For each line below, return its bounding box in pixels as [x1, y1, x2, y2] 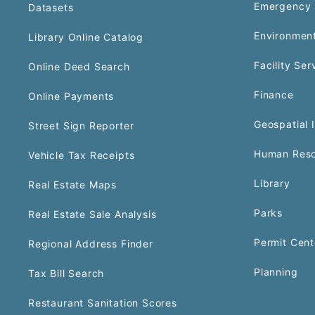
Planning [254, 265, 298, 278]
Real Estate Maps [28, 178, 117, 191]
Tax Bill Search [28, 266, 105, 279]
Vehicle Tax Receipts [28, 148, 135, 161]
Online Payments [28, 89, 115, 102]
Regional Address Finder [28, 237, 153, 250]
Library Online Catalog [28, 30, 143, 43]
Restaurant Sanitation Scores [28, 296, 177, 309]
